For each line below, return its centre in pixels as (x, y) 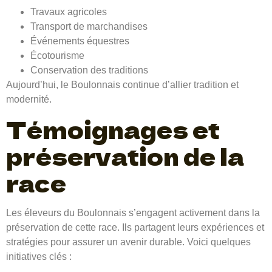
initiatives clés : (39, 256)
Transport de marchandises (89, 27)
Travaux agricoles (69, 12)
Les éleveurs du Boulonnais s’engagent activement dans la (133, 212)
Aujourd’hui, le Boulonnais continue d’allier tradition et (122, 85)
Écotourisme (57, 56)
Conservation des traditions (89, 70)
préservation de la (125, 156)
